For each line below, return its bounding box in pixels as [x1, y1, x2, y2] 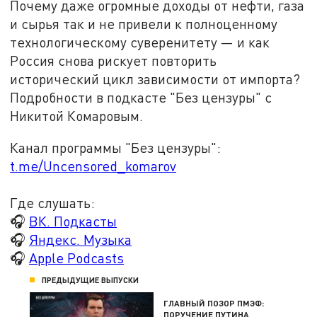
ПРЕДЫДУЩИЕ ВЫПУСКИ [42, 275, 139, 285]
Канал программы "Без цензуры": [10, 139, 221, 156]
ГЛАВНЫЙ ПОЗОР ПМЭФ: [163, 298, 265, 308]
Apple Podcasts [29, 250, 125, 267]
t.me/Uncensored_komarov [10, 158, 177, 175]
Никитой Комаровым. [10, 107, 144, 124]
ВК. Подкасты [29, 213, 117, 230]
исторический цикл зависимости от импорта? [10, 70, 301, 87]
